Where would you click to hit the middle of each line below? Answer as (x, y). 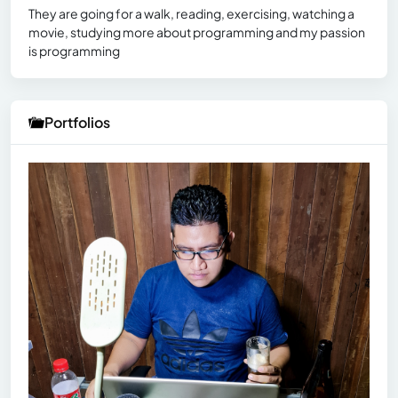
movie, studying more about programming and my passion (197, 32)
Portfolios (77, 123)
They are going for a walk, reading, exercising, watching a (191, 14)
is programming (74, 51)
